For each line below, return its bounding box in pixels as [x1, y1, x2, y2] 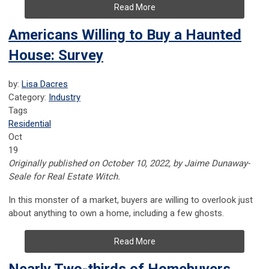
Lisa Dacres [22, 79, 68, 90]
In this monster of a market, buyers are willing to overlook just [8, 195, 253, 206]
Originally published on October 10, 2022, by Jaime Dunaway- [8, 158, 250, 169]
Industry [49, 92, 80, 103]
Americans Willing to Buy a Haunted [8, 26, 241, 44]
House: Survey [8, 47, 103, 64]
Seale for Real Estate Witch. [8, 171, 120, 183]
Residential [8, 118, 51, 130]
